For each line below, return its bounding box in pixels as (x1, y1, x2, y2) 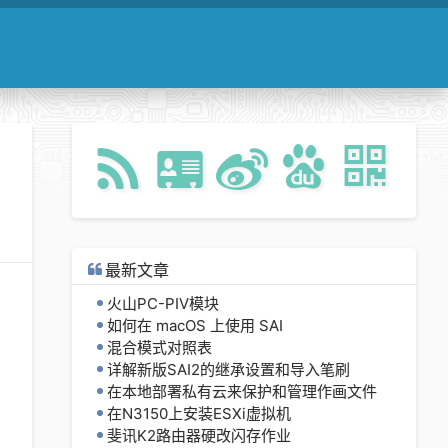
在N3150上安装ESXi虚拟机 (107, 404, 291, 423)
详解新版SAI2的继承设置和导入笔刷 (107, 360, 350, 379)
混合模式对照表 (107, 338, 212, 357)
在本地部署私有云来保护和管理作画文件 (107, 382, 377, 401)
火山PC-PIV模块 (107, 294, 219, 313)
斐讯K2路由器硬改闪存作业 (107, 426, 291, 445)
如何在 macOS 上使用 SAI (107, 316, 283, 335)
